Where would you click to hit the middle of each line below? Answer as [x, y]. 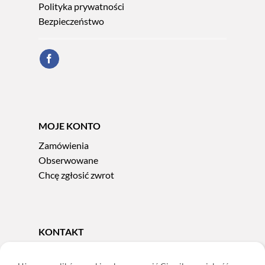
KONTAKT [61, 232]
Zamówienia [64, 146]
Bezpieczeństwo [71, 21]
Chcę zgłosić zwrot [76, 175]
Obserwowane [68, 160]
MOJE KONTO [70, 126]
